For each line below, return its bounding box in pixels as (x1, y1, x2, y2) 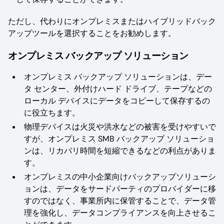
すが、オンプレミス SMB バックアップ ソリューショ (24, 133, 214, 144)
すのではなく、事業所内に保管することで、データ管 (24, 195, 216, 206)
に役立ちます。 (24, 107, 80, 118)
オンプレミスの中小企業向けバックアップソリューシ (24, 171, 216, 182)
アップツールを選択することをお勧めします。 (8, 27, 176, 38)
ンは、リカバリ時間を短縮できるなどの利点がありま (24, 145, 216, 156)
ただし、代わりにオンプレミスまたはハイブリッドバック (8, 15, 216, 26)
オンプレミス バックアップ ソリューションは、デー (24, 71, 212, 82)
